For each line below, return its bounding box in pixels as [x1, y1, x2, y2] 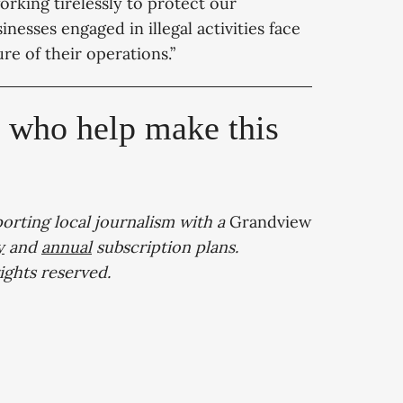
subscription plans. [92, 237, 238, 258]
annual [41, 237, 92, 258]
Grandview [229, 211, 311, 233]
